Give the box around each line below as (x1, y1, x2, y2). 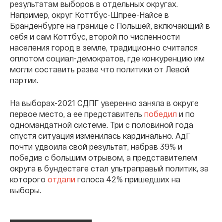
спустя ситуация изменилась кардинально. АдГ (10, 130, 190, 140)
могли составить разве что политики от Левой (10, 64, 189, 74)
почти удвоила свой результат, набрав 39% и (10, 141, 182, 151)
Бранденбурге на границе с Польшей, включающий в (10, 20, 210, 30)
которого (10, 174, 48, 184)
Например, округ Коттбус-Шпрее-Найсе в (10, 9, 169, 19)
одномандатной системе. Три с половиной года (10, 119, 193, 129)
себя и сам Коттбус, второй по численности (10, 31, 180, 41)
